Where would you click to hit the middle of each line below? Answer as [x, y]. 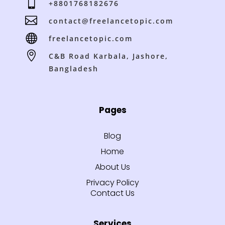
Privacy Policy [113, 183]
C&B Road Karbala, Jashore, [108, 56]
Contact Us [113, 193]
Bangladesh [74, 69]
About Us [113, 167]
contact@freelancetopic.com [111, 21]
